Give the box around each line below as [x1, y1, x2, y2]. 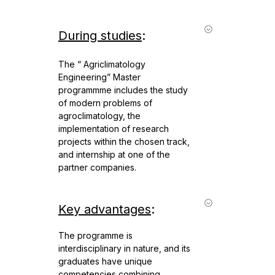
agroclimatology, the [58, 110, 141, 122]
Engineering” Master [58, 72, 141, 83]
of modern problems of [58, 98, 152, 109]
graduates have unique [58, 256, 152, 267]
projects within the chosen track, [58, 136, 190, 147]
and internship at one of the [58, 149, 170, 160]
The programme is [58, 230, 133, 241]
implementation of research [58, 123, 169, 134]
